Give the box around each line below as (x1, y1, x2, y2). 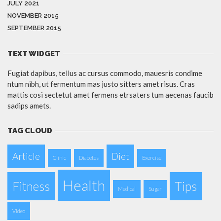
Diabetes (79, 154, 99, 161)
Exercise (142, 154, 161, 161)
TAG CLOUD (7, 126, 52, 136)
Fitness (12, 179, 50, 194)
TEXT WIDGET (7, 49, 60, 59)
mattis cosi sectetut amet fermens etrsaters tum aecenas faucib (7, 90, 214, 100)
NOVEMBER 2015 (7, 12, 59, 20)
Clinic (53, 154, 66, 161)
